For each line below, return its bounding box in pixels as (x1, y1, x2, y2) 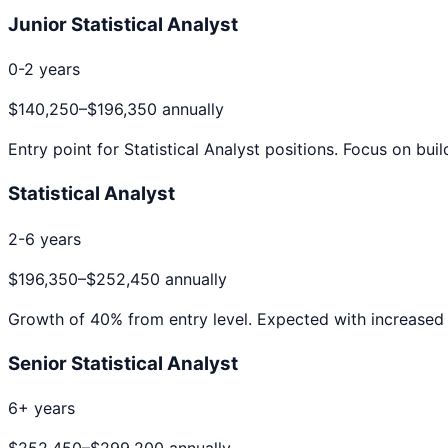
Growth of (8, 308, 90, 329)
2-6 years (8, 228, 81, 249)
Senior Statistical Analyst (8, 351, 238, 375)
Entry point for (8, 139, 124, 160)
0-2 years (8, 59, 80, 80)
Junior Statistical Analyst (8, 12, 238, 36)
